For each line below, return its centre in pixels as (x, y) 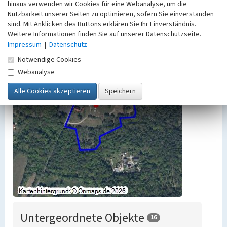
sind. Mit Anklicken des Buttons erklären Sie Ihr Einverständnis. (102, 24)
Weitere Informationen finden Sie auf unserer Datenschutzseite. (104, 34)
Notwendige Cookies (49, 60)
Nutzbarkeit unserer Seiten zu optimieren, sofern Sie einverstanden (111, 14)
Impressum (25, 44)
